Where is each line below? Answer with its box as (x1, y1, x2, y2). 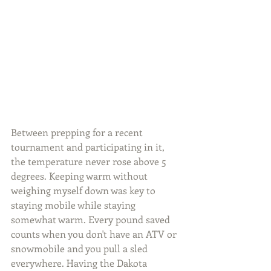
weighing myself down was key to (11, 184, 158, 197)
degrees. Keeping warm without (11, 169, 150, 182)
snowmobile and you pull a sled (11, 242, 150, 255)
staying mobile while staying (11, 198, 138, 211)
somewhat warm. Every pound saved (11, 213, 172, 226)
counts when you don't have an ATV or (11, 227, 179, 240)
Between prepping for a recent (11, 126, 145, 139)
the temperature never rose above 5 (11, 155, 169, 168)
